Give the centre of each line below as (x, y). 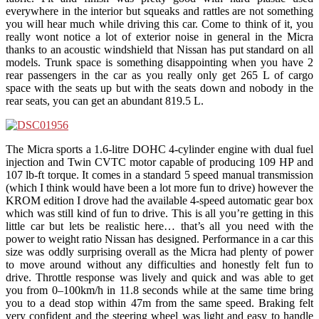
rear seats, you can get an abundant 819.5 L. (105, 100)
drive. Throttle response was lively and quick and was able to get (159, 277)
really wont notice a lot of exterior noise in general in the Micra (159, 36)
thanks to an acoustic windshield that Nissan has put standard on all (159, 49)
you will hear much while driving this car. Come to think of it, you (159, 23)
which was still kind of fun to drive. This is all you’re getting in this (159, 213)
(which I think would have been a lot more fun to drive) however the (159, 187)
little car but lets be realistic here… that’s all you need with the (159, 226)
